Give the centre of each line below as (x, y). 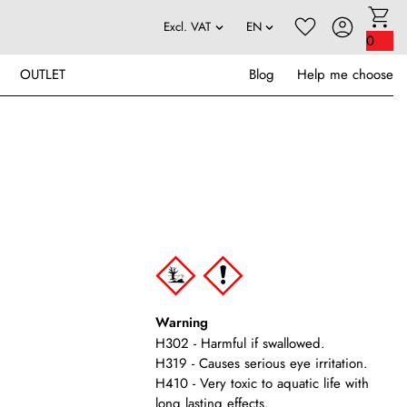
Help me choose (345, 74)
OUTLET (43, 74)
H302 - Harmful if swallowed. (240, 343)
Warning (181, 323)
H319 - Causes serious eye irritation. (261, 363)
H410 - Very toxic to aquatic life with (262, 383)
